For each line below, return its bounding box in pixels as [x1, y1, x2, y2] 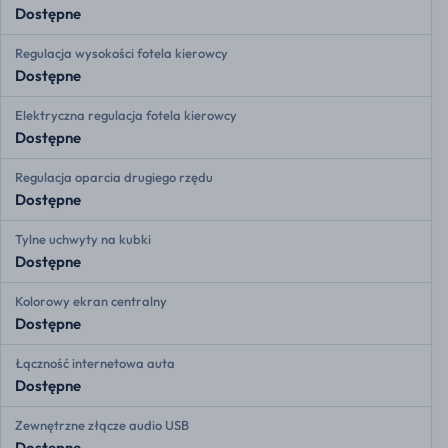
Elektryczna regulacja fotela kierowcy [15, 107, 237, 124]
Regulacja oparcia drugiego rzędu [15, 169, 213, 186]
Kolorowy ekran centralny [15, 293, 167, 310]
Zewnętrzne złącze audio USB [15, 417, 189, 434]
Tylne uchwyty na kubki [15, 231, 151, 248]
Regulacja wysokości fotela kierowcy [15, 45, 228, 62]
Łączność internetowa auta [15, 355, 175, 372]
